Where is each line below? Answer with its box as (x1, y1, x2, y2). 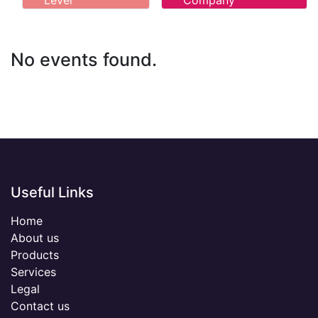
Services (11, 265, 56, 280)
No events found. (11, 49, 157, 71)
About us (11, 231, 59, 246)
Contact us (11, 299, 70, 314)
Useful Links (11, 184, 94, 202)
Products (11, 248, 59, 263)
